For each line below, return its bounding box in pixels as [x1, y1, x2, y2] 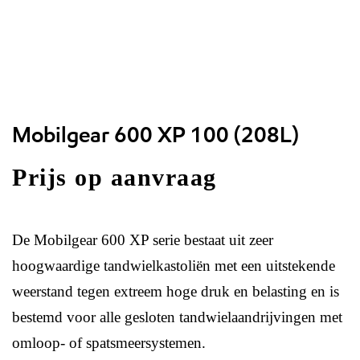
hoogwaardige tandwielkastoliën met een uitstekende [12, 257, 335, 274]
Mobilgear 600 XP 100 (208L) [12, 121, 299, 148]
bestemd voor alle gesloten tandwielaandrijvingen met [12, 309, 342, 325]
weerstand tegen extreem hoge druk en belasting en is [12, 283, 339, 300]
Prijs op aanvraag [12, 164, 217, 190]
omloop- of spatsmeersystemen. [12, 334, 206, 351]
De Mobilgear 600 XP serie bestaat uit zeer [12, 231, 273, 248]
